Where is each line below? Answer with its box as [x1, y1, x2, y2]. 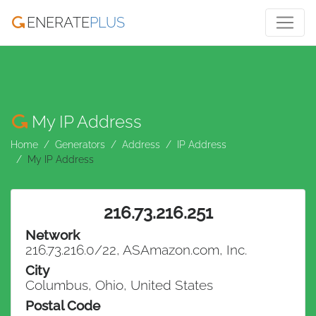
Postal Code [25, 298, 100, 313]
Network [25, 227, 80, 243]
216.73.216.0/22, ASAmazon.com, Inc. [25, 242, 247, 257]
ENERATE [27, 14, 90, 31]
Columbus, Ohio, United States [25, 277, 213, 293]
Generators [55, 138, 105, 150]
